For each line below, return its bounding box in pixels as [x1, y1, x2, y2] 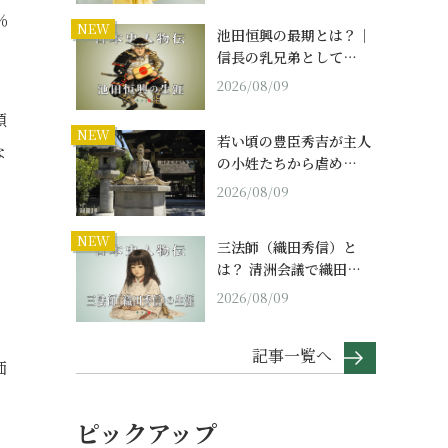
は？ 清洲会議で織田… [217, 259, 361, 280]
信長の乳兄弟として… [217, 47, 357, 68]
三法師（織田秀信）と [217, 237, 357, 258]
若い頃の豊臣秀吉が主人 [217, 131, 371, 152]
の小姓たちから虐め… [217, 153, 357, 174]
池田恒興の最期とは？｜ [217, 25, 371, 46]
